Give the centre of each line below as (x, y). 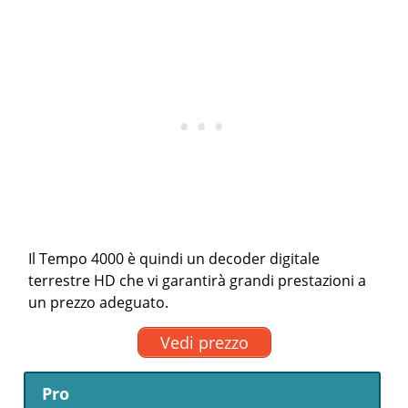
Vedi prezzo (204, 342)
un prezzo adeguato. (99, 303)
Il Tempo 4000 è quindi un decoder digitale (174, 259)
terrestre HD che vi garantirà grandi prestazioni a (198, 281)
